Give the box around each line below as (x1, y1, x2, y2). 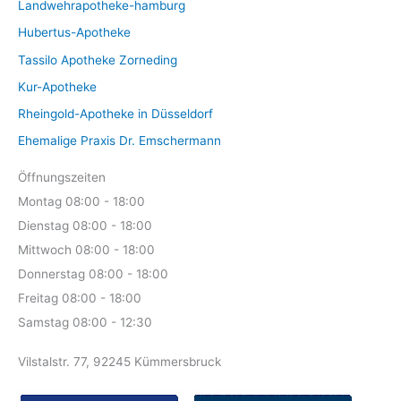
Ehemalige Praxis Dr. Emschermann (18, 133, 221, 149)
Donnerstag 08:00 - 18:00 (18, 266, 168, 281)
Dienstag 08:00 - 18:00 (18, 218, 152, 233)
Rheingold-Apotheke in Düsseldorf (18, 107, 213, 122)
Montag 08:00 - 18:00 (18, 193, 145, 209)
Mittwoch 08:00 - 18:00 (18, 242, 155, 257)
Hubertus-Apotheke (18, 25, 131, 40)
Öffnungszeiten (18, 169, 106, 184)
